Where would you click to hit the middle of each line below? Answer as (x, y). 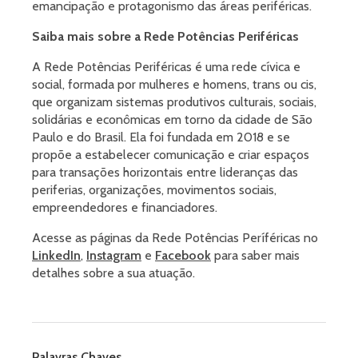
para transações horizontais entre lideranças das (165, 173)
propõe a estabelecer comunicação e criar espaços (171, 155)
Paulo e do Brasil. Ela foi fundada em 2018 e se (161, 137)
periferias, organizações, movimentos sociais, (154, 190)
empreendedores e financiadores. (125, 208)
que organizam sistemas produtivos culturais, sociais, (174, 102)
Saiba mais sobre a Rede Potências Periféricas (165, 37)
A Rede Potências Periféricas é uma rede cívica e (166, 67)
